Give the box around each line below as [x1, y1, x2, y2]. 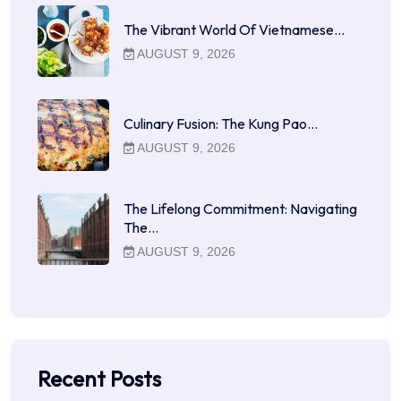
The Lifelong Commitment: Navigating [124, 199, 357, 218]
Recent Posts [38, 365, 161, 393]
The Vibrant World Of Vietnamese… [124, 21, 345, 39]
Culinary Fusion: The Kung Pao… [124, 115, 318, 133]
